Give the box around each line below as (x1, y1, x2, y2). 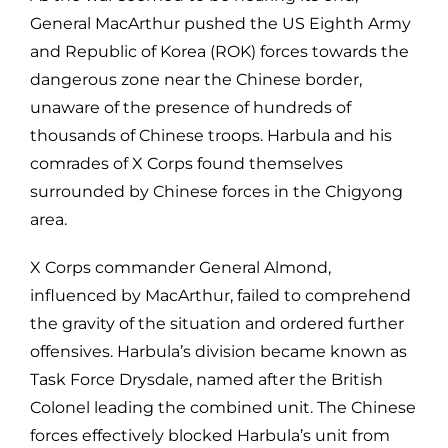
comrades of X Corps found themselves (29, 153, 343, 173)
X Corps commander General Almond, (29, 257, 331, 277)
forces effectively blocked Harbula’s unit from (29, 425, 390, 445)
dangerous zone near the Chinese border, (29, 69, 362, 89)
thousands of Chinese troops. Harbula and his (29, 125, 392, 145)
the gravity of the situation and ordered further (29, 313, 404, 333)
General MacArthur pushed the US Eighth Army (29, 13, 411, 33)
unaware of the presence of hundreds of (29, 97, 351, 117)
